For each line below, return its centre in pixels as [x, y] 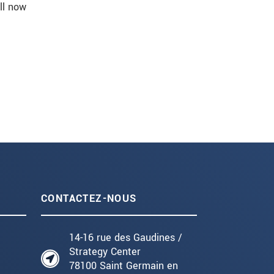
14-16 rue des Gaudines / [126, 238]
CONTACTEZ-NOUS [89, 199]
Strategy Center [105, 252]
